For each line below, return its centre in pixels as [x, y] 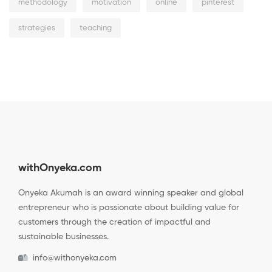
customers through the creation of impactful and [114, 223]
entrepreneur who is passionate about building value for [129, 208]
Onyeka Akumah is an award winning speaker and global [131, 193]
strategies [37, 29]
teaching [96, 29]
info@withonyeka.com [75, 258]
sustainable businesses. [63, 237]
